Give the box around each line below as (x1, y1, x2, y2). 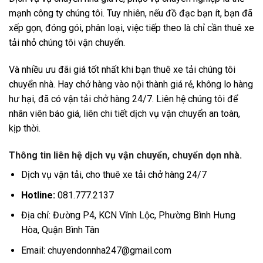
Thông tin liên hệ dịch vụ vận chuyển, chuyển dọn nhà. (9, 150, 242, 161)
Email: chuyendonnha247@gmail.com (21, 244, 171, 256)
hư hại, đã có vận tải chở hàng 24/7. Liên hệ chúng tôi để (9, 93, 238, 105)
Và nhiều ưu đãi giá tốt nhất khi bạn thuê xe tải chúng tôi (9, 64, 235, 76)
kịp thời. (9, 123, 43, 134)
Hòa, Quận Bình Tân (21, 224, 99, 236)
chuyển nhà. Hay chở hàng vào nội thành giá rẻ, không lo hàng (9, 79, 253, 90)
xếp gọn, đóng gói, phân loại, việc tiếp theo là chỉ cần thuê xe (9, 22, 254, 34)
